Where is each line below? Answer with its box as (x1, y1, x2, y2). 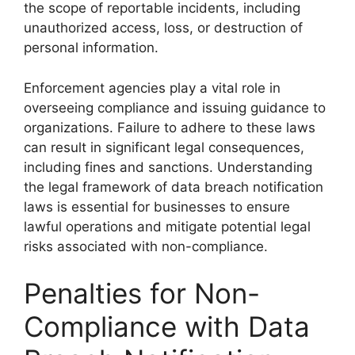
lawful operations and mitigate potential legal (24, 218, 311, 235)
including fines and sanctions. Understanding (24, 158, 312, 175)
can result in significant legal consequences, (24, 139, 304, 155)
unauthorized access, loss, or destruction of (24, 20, 303, 36)
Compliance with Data (24, 310, 310, 343)
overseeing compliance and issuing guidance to (24, 99, 326, 116)
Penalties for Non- (24, 277, 260, 310)
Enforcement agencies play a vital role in (24, 79, 281, 96)
